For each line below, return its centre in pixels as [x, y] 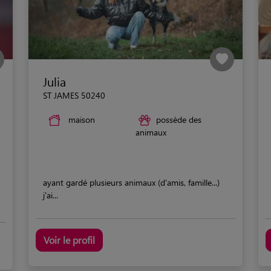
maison [82, 119]
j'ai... [51, 195]
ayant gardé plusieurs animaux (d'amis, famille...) [131, 183]
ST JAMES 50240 [74, 95]
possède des [179, 119]
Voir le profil [69, 240]
